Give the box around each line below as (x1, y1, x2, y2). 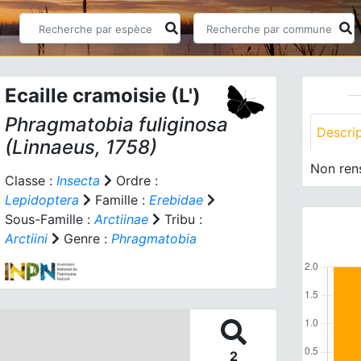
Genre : (59, 230, 111, 247)
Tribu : (160, 211, 202, 227)
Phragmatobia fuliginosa (4, 113, 228, 136)
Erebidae (148, 192, 203, 208)
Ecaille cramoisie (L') (4, 84, 201, 107)
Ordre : (111, 172, 158, 189)
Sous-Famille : (4, 211, 94, 227)
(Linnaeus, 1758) (4, 135, 157, 159)
